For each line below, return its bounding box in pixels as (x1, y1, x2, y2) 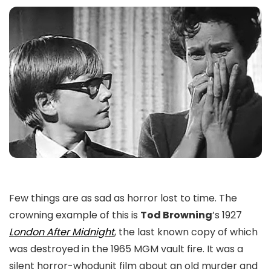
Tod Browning (140, 208, 212, 222)
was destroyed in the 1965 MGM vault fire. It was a (9, 242, 243, 256)
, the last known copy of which (114, 225, 258, 239)
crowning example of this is (9, 208, 140, 222)
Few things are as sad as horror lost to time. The (9, 191, 237, 205)
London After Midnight (9, 225, 114, 239)
